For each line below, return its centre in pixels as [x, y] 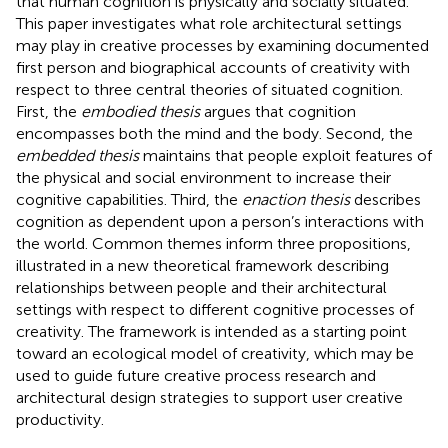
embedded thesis [77, 155]
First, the [48, 111]
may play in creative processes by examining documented [222, 45]
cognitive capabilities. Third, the [129, 199]
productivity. [60, 419]
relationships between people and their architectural [201, 287]
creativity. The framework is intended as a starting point [211, 331]
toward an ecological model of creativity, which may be [215, 353]
